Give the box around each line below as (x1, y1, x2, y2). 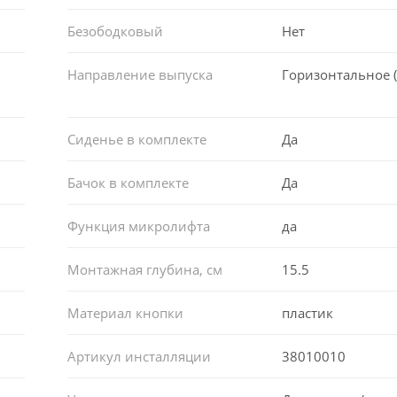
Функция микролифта (66, 216, 210, 235)
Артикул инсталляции (66, 346, 211, 365)
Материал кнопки (66, 303, 183, 322)
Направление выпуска (66, 65, 213, 83)
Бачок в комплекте (66, 173, 189, 191)
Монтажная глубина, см (66, 260, 222, 278)
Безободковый (66, 21, 163, 40)
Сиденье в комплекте (66, 129, 206, 148)
